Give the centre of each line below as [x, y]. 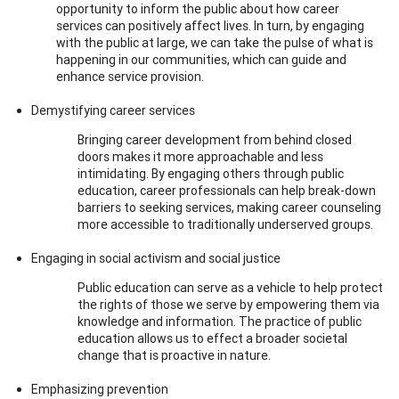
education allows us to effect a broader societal [212, 338]
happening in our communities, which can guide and [201, 59]
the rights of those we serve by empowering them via [228, 304]
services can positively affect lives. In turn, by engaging [210, 25]
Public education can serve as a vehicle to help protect [230, 287]
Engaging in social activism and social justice [156, 258]
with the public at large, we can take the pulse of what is [215, 42]
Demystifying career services [113, 110]
